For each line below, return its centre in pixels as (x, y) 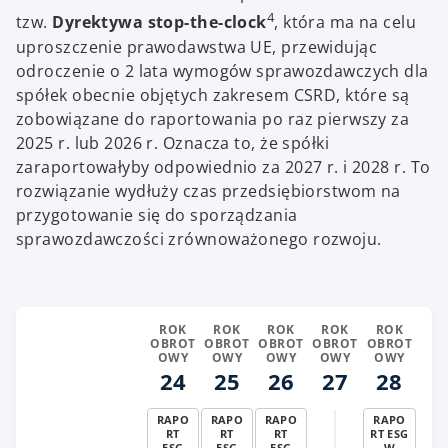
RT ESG (389, 433)
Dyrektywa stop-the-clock (159, 22)
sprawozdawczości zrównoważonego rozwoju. (199, 238)
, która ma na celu (345, 22)
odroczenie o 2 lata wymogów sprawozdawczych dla (222, 70)
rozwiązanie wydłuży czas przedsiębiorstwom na (208, 190)
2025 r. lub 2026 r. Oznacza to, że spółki (173, 142)
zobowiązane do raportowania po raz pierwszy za (213, 118)
